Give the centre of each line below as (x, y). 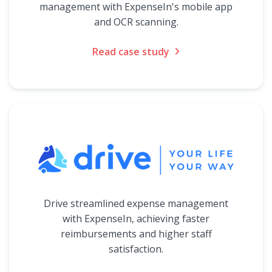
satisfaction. (136, 249)
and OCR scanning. (136, 22)
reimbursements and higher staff (136, 234)
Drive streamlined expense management (136, 203)
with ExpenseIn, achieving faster (136, 219)
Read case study (131, 52)
